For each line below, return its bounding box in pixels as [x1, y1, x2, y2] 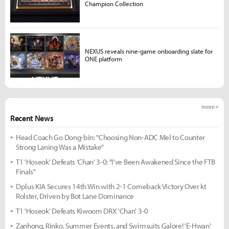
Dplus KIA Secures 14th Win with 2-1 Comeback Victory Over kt [16, 181, 207, 191]
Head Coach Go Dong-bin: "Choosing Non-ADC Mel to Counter [16, 132, 205, 142]
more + [201, 102, 219, 110]
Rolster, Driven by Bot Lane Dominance [16, 191, 134, 201]
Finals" [16, 166, 36, 176]
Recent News [10, 112, 54, 123]
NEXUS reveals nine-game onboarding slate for [84, 47, 213, 56]
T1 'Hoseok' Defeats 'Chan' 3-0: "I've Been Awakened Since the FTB [16, 156, 215, 167]
